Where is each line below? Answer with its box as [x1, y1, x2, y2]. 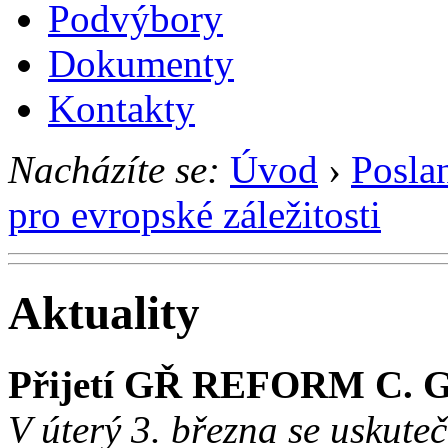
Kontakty [48, 86, 195, 130]
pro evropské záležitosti [8, 192, 381, 236]
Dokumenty [48, 41, 234, 85]
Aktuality [8, 287, 200, 340]
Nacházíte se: [8, 147, 220, 191]
